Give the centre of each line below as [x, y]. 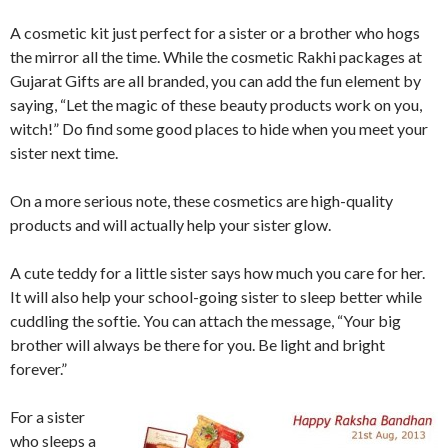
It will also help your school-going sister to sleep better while [216, 296]
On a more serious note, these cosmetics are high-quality [201, 200]
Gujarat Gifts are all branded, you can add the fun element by [215, 80]
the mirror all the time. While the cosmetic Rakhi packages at [216, 56]
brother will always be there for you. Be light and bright [197, 344]
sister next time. [64, 152]
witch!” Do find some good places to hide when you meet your [219, 128]
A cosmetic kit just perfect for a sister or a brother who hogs [215, 32]
